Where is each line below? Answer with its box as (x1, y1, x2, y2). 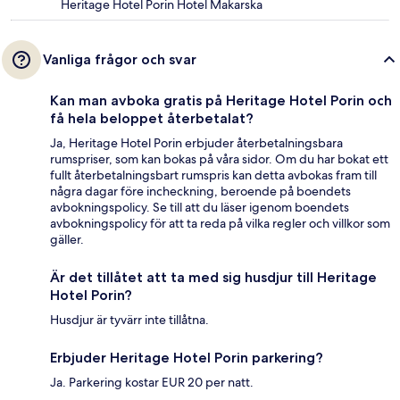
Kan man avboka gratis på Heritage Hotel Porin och (50, 91, 392, 109)
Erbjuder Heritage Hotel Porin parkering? (50, 348, 323, 366)
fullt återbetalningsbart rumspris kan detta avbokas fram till (50, 166, 377, 183)
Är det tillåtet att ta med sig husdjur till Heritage (50, 268, 377, 286)
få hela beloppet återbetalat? (50, 109, 254, 127)
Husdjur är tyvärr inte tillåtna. (50, 311, 209, 328)
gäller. (50, 230, 84, 247)
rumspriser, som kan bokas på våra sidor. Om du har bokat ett (50, 150, 388, 167)
